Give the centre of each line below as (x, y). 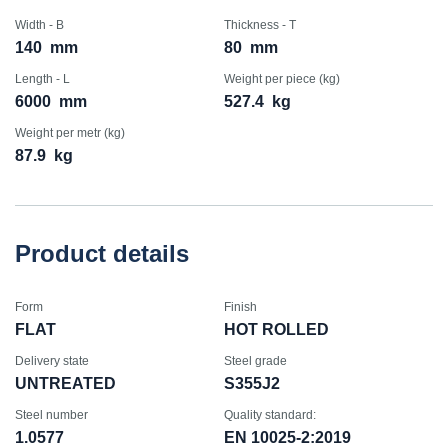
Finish (240, 307)
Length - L (42, 79)
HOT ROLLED (276, 329)
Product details (102, 253)
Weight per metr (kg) (70, 133)
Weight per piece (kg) (282, 79)
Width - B (39, 25)
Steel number (51, 415)
